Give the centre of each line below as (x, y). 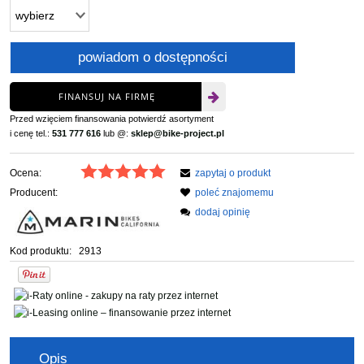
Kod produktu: (41, 251)
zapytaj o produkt (233, 173)
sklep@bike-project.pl (178, 133)
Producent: (34, 192)
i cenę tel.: (31, 133)
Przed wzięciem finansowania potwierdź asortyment (112, 118)
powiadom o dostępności (152, 57)
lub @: (116, 133)
